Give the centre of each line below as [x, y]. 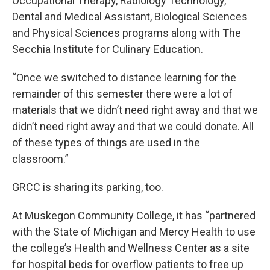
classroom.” [40, 159]
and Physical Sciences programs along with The [127, 33]
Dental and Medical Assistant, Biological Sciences [130, 17]
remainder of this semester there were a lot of [122, 94]
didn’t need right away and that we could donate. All [133, 126]
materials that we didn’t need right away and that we [135, 110]
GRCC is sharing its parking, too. [88, 187]
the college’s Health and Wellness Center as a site [131, 248]
